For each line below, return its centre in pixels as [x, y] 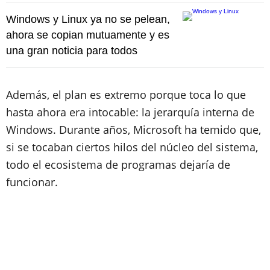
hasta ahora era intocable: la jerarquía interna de [130, 112]
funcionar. [33, 182]
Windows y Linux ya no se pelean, [88, 19]
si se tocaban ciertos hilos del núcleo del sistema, [132, 147]
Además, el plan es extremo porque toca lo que [126, 94]
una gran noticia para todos [72, 50]
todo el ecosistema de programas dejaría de [118, 164]
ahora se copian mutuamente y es [88, 35]
